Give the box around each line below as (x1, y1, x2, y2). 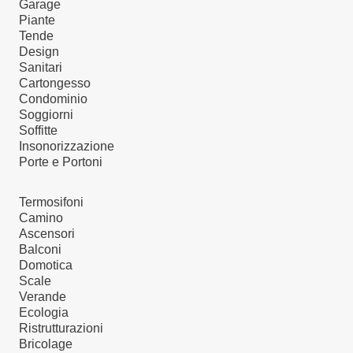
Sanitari (19, 60, 62, 74)
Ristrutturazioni (19, 321, 103, 336)
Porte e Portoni (19, 154, 102, 169)
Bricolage (19, 337, 72, 351)
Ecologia (19, 306, 69, 320)
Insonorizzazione (19, 139, 114, 153)
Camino (19, 211, 63, 225)
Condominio (19, 91, 87, 106)
